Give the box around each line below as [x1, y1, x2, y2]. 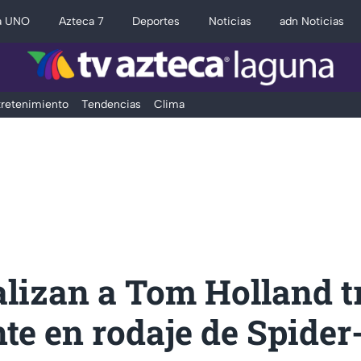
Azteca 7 [58, 15, 104, 28]
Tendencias [81, 98, 141, 112]
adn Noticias [280, 15, 345, 28]
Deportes [132, 15, 180, 28]
